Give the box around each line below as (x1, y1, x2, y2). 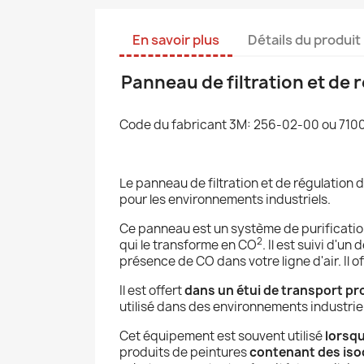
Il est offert (119, 281, 184, 299)
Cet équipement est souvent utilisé (119, 327, 325, 344)
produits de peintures (119, 343, 249, 361)
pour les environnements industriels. (119, 190, 333, 208)
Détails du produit (248, 30, 362, 49)
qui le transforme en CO (119, 236, 257, 253)
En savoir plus (132, 30, 219, 49)
